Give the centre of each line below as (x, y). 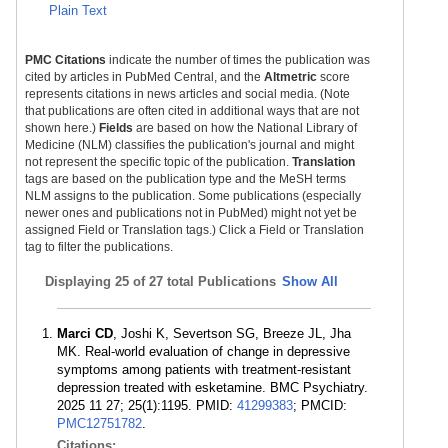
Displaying (80, 281)
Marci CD (85, 333)
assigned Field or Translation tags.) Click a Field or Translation (194, 230)
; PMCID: (320, 405)
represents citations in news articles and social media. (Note (187, 94)
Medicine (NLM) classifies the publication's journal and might (189, 145)
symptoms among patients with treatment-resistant (204, 369)
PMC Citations (65, 60)
